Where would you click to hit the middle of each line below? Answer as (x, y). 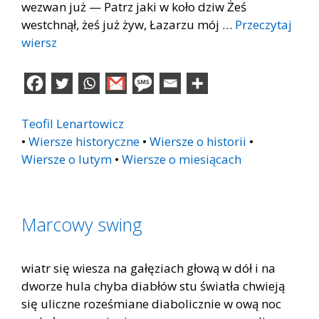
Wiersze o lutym (67, 159)
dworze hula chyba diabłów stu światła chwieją (153, 286)
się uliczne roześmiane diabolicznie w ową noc (151, 303)
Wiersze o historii (198, 141)
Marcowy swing (82, 224)
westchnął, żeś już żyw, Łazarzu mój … (128, 25)
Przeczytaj (263, 25)
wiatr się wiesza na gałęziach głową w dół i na (148, 268)
